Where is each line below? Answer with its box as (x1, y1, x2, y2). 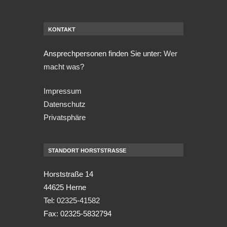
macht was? (44, 62, 84, 71)
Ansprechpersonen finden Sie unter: (44, 49, 164, 58)
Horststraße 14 (44, 170, 93, 179)
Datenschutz (44, 100, 86, 109)
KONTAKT (48, 26, 75, 32)
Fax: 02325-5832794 (44, 209, 111, 218)
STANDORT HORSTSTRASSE (48, 147, 123, 154)
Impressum (44, 87, 82, 96)
